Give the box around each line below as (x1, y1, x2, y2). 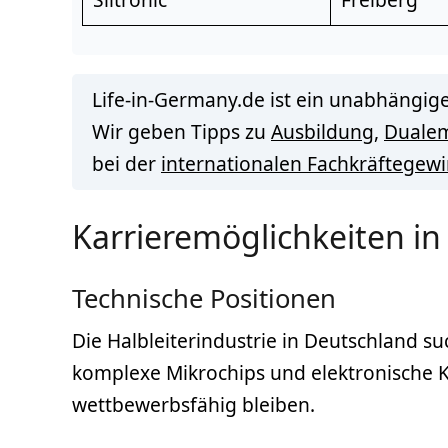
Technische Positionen (72, 280, 336, 316)
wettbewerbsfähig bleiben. (72, 390, 315, 418)
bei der (92, 149, 161, 177)
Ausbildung (271, 117, 374, 145)
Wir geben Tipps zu (92, 117, 271, 145)
